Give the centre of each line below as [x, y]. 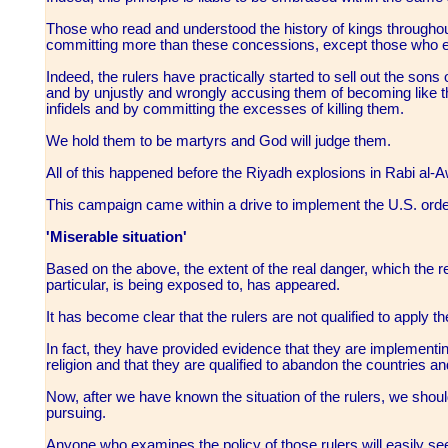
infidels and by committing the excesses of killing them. [227, 109]
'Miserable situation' [118, 237]
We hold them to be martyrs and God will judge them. [220, 141]
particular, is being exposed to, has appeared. [195, 285]
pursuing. [78, 413]
